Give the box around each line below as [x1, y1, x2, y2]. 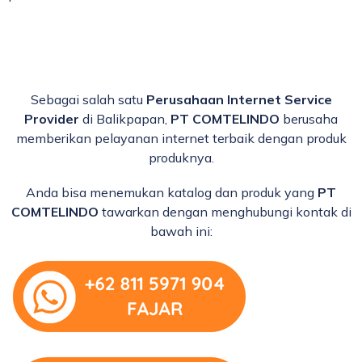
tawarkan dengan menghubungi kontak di [98, 203, 351, 220]
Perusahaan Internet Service [145, 90, 332, 107]
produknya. [148, 149, 214, 166]
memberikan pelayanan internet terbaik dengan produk [15, 129, 347, 146]
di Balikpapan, [79, 110, 170, 127]
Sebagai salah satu [30, 90, 146, 107]
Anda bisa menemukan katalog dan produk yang [26, 183, 318, 200]
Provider [24, 110, 79, 127]
